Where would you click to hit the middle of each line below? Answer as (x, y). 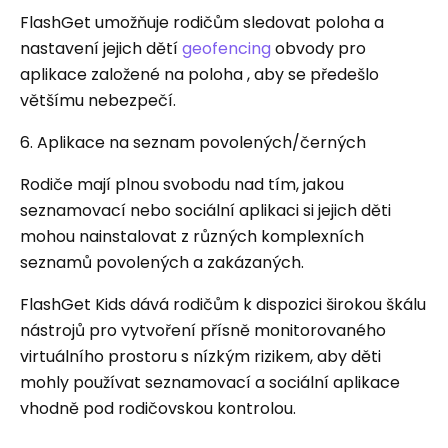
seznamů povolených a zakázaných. (162, 262)
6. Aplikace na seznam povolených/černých (193, 142)
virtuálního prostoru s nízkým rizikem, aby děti (200, 356)
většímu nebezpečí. (98, 100)
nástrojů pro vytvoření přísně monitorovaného (203, 330)
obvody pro (318, 48)
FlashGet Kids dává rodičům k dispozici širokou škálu (223, 304)
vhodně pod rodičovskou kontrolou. (158, 408)
